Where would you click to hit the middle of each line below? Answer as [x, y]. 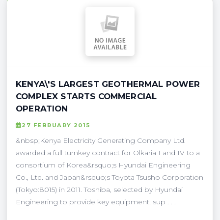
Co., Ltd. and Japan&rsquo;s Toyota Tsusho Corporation [110, 177]
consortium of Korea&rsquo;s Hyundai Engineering [103, 165]
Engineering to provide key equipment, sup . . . [96, 202]
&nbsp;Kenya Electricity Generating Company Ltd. [101, 140]
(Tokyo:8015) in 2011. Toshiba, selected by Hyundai [99, 189]
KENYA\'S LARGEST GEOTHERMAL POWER [108, 84]
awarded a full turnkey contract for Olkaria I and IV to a [108, 152]
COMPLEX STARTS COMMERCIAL [86, 96]
